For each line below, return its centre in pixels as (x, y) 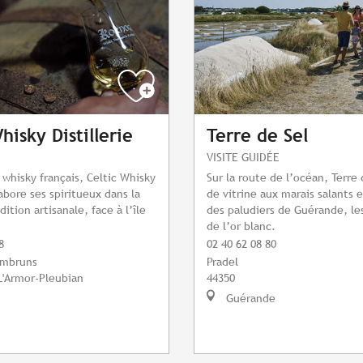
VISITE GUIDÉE (243, 157)
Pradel (222, 262)
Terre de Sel (257, 136)
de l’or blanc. (241, 226)
